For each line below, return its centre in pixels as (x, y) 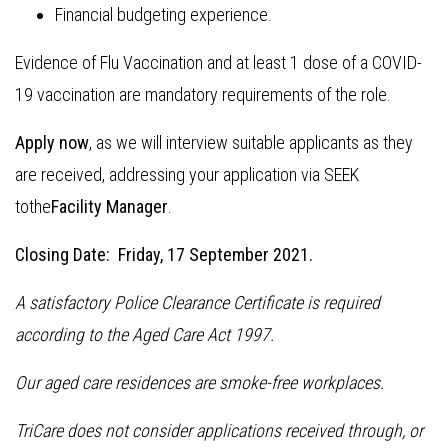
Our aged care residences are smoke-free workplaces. (199, 382)
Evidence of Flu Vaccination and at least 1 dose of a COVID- (218, 62)
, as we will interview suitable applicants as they (251, 142)
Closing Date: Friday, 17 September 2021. (164, 254)
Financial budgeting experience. (163, 14)
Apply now (52, 142)
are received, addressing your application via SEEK (187, 174)
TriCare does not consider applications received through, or (219, 430)
